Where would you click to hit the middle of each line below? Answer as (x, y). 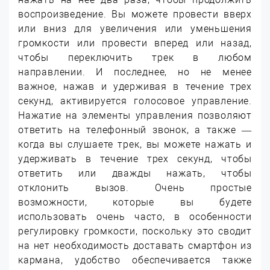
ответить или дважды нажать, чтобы (135, 173)
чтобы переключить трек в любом (135, 57)
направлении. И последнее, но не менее (135, 72)
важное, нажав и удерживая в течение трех (135, 86)
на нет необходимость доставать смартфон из (135, 245)
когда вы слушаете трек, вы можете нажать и (135, 144)
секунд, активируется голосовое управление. (135, 101)
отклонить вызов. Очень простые (135, 187)
